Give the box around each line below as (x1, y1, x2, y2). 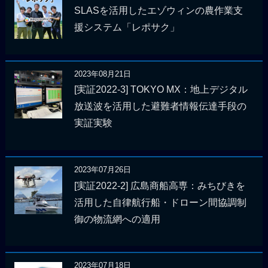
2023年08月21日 (74, 69, 131, 78)
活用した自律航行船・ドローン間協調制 (74, 197, 246, 208)
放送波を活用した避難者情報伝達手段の (74, 101, 246, 112)
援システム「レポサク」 (74, 22, 179, 32)
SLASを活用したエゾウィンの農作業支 (74, 5, 243, 16)
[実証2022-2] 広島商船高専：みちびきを (74, 180, 245, 191)
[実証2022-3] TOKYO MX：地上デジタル (74, 84, 248, 95)
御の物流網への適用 (74, 214, 160, 224)
